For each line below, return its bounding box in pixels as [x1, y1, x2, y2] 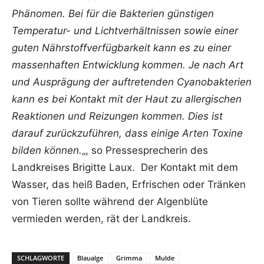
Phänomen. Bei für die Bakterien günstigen [12, 8, 214, 19]
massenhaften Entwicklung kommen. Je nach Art [12, 59, 243, 71]
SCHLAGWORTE [17, 253, 64, 262]
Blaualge [77, 253, 103, 262]
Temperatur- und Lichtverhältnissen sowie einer [12, 25, 238, 37]
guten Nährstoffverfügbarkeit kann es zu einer [12, 42, 231, 54]
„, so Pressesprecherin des [82, 144, 208, 156]
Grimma [116, 253, 142, 262]
